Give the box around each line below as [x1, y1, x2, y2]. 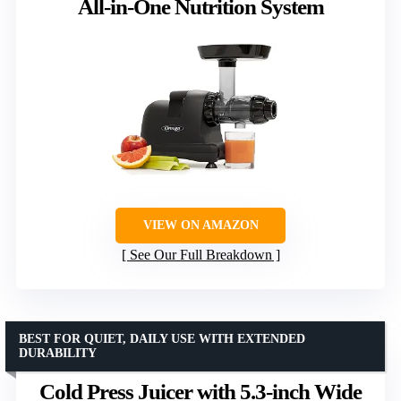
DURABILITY [19, 346, 97, 360]
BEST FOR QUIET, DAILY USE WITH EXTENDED [19, 331, 305, 346]
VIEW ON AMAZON [142, 218, 259, 232]
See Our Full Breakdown [129, 246, 272, 262]
